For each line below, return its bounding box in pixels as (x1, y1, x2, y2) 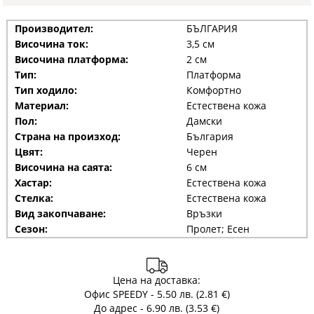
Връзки (186, 206, 222, 220)
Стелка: (14, 191, 53, 205)
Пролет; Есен (186, 221, 250, 235)
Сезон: (14, 221, 48, 235)
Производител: (14, 21, 93, 35)
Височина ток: (14, 36, 88, 50)
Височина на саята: (14, 160, 112, 174)
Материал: (14, 98, 69, 112)
